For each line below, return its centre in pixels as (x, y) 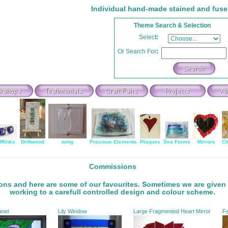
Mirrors (206, 142)
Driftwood (33, 142)
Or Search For (137, 51)
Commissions (112, 166)
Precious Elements (113, 142)
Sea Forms (177, 142)
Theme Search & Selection (172, 25)
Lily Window (74, 211)
